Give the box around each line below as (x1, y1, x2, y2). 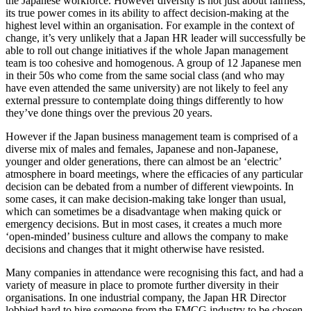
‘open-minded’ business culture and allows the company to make (6, 230, 288, 242)
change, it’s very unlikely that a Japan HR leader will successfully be (6, 31, 305, 44)
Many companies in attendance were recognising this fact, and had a (6, 266, 303, 278)
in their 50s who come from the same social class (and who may (6, 69, 285, 81)
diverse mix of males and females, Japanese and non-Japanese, (6, 142, 278, 155)
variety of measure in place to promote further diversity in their (6, 278, 278, 291)
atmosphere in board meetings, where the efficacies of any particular (6, 167, 303, 180)
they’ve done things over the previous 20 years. (6, 106, 212, 119)
